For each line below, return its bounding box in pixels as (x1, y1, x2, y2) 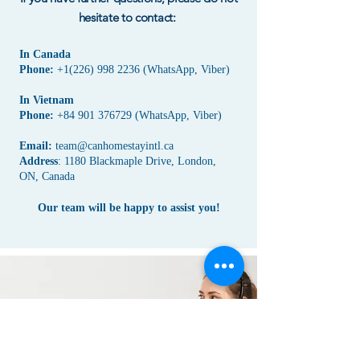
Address (19, 155, 58, 167)
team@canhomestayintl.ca (55, 140, 174, 152)
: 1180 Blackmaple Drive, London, (58, 155, 216, 167)
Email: (19, 140, 52, 152)
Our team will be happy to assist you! (37, 202, 220, 214)
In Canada (19, 48, 71, 60)
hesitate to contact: (78, 10, 179, 25)
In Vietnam (19, 94, 74, 106)
